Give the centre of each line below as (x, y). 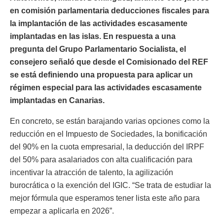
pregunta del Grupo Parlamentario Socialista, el (98, 49)
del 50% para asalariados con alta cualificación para (101, 159)
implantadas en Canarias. (57, 100)
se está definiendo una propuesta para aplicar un (101, 74)
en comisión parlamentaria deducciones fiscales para (110, 10)
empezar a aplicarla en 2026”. (62, 211)
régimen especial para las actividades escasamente (106, 87)
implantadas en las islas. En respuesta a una (93, 36)
